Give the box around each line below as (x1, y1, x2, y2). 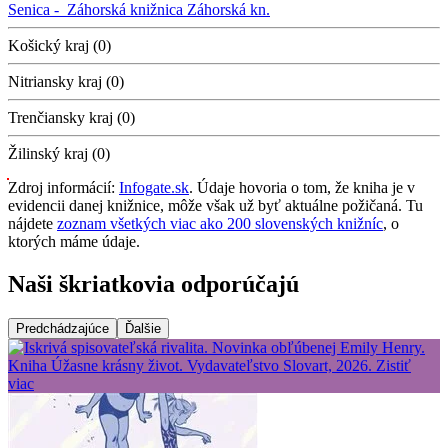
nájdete (8, 215, 57, 233)
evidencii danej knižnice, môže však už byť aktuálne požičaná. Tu (8, 197, 423, 215)
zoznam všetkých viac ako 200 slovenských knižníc (57, 215, 383, 233)
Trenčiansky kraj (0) (8, 109, 135, 127)
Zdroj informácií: (8, 179, 119, 197)
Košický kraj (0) (8, 37, 111, 55)
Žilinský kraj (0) (8, 145, 110, 163)
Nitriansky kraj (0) (8, 73, 124, 91)
